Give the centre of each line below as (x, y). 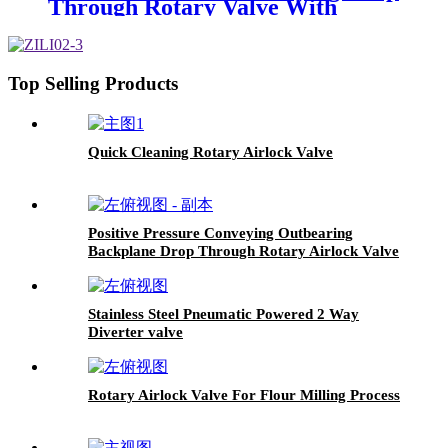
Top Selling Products (93, 84)
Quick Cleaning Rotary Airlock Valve (210, 151)
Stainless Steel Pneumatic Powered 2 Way (223, 313)
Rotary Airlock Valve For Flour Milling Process (244, 394)
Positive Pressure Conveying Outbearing (220, 232)
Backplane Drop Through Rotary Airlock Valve (243, 250)
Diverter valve (135, 331)
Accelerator (109, 25)
